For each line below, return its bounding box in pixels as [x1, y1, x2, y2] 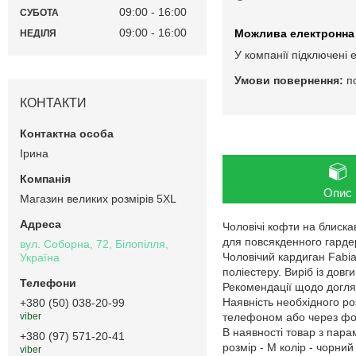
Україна [20, 250, 60, 264]
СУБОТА [20, 6, 59, 18]
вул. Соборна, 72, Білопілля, [20, 237, 168, 250]
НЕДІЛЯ [20, 27, 56, 39]
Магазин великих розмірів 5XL [20, 192, 176, 205]
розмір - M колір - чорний [222, 341, 354, 354]
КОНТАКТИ [20, 95, 87, 110]
